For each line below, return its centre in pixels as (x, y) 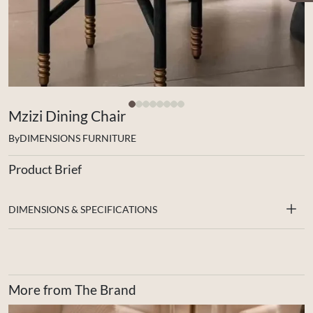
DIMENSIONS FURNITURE (78, 138)
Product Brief (45, 169)
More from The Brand (72, 289)
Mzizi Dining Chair (67, 115)
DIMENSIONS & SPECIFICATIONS (83, 209)
